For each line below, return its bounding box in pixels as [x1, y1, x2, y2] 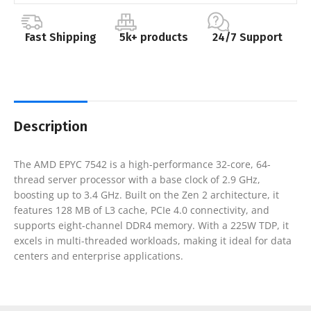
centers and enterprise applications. [14, 249, 183, 262]
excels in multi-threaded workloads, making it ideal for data [14, 233, 292, 247]
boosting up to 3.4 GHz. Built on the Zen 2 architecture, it [14, 187, 279, 201]
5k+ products [119, 30, 189, 44]
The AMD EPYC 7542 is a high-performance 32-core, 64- [14, 157, 271, 171]
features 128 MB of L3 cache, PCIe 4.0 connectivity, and [14, 203, 269, 217]
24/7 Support [212, 30, 283, 44]
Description [14, 117, 87, 135]
